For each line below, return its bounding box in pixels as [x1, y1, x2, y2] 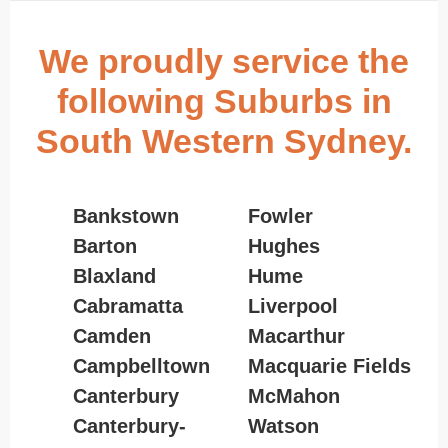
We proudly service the [39, 41, 409, 80]
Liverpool [247, 294, 338, 317]
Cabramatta [72, 294, 183, 317]
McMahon [247, 384, 340, 407]
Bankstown [72, 204, 179, 227]
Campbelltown [72, 354, 210, 377]
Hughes [247, 234, 320, 257]
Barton [72, 234, 137, 257]
